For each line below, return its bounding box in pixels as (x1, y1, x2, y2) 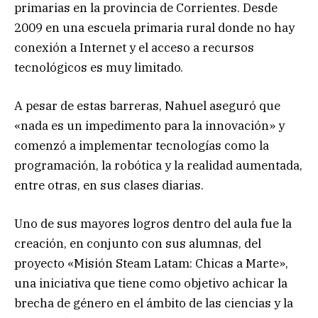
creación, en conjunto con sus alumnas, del (14, 236, 261, 252)
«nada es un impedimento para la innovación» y (14, 118, 285, 134)
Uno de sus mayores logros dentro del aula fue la (14, 216, 292, 232)
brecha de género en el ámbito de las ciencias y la (14, 295, 293, 312)
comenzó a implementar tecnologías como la (14, 138, 269, 154)
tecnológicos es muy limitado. (14, 60, 183, 76)
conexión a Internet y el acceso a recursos (14, 40, 254, 56)
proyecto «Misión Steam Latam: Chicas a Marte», (14, 256, 288, 272)
